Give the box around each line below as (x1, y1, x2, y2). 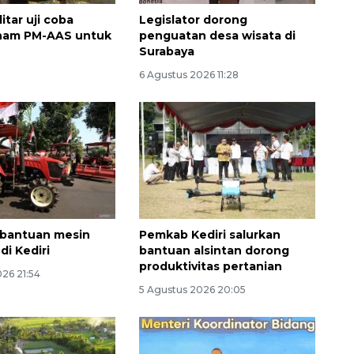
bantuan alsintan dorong (138, 243, 289, 258)
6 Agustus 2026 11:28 (138, 68, 239, 81)
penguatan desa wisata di (138, 28, 296, 43)
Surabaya (138, 43, 194, 58)
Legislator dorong (138, 12, 247, 27)
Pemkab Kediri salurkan (138, 228, 281, 243)
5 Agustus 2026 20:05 (138, 284, 246, 296)
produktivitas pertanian (138, 259, 282, 274)
